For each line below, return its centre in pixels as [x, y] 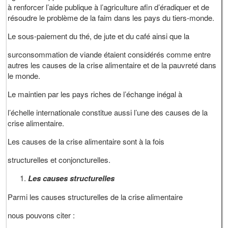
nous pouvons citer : [41, 215]
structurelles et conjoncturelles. [59, 160]
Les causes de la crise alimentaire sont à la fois [87, 141]
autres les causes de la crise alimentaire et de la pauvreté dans [112, 65]
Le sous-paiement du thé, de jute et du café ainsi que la [99, 36]
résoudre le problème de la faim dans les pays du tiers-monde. [111, 18]
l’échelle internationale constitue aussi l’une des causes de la [108, 112]
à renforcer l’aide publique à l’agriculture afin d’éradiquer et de [109, 7]
